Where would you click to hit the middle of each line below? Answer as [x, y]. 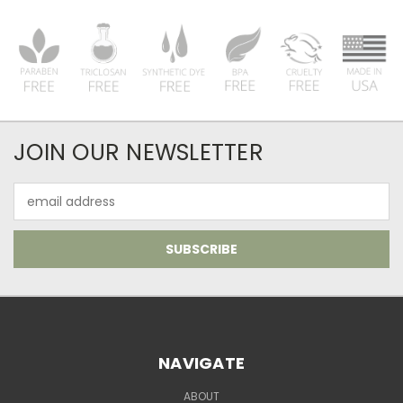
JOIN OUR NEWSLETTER [139, 153]
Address [38, 211]
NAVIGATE [201, 363]
